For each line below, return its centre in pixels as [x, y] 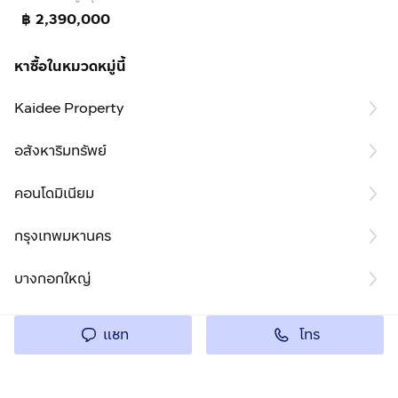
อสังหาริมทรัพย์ [60, 150]
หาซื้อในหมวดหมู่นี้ [70, 66]
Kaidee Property [69, 107]
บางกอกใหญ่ [53, 278]
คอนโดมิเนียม [54, 193]
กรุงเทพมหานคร [63, 235]
